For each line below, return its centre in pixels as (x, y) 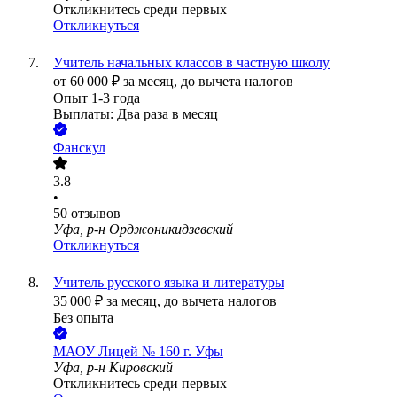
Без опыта (83, 318)
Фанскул (79, 148)
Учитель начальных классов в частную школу (191, 63)
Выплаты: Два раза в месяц (136, 114)
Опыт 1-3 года (97, 98)
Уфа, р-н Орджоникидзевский (143, 230)
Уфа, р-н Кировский (113, 368)
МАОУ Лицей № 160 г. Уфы (138, 352)
